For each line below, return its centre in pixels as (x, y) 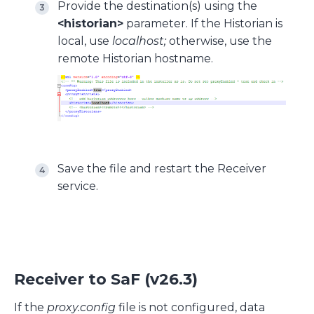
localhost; (139, 41)
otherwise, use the (219, 41)
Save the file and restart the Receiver (162, 168)
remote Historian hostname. (135, 59)
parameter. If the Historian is (203, 23)
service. (78, 186)
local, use (85, 41)
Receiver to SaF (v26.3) (106, 279)
